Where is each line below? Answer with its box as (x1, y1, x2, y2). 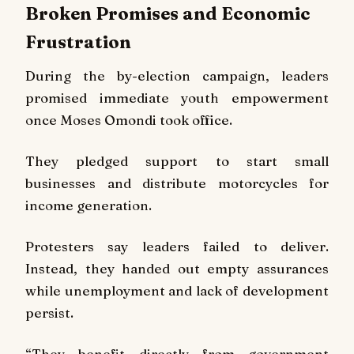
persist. (25, 303, 73, 321)
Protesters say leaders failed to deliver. (25, 237, 329, 254)
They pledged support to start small (25, 152, 329, 169)
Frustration (25, 31, 131, 54)
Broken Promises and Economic (25, 2, 311, 25)
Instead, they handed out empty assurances (25, 259, 329, 277)
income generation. (25, 196, 152, 213)
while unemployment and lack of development (25, 281, 329, 299)
